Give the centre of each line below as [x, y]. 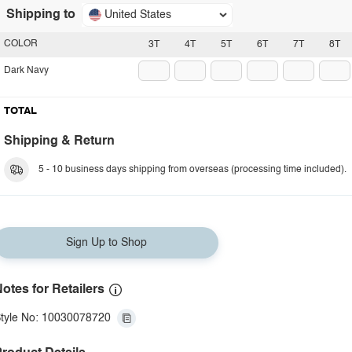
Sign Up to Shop [106, 243]
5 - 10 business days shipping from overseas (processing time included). [192, 170]
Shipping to [41, 15]
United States [138, 15]
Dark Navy [26, 71]
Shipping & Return [59, 141]
